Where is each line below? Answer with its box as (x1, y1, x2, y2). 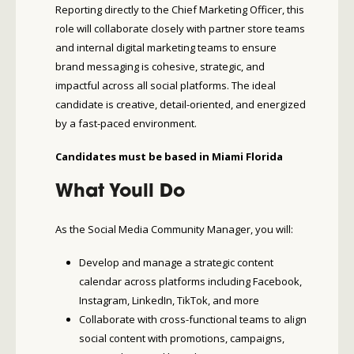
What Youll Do (55, 183, 185, 201)
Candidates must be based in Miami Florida (55, 149, 283, 164)
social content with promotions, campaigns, (78, 331, 284, 346)
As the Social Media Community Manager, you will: (55, 221, 293, 236)
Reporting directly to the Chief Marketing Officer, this (55, 2, 304, 17)
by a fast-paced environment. (55, 115, 197, 130)
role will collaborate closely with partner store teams (55, 21, 305, 36)
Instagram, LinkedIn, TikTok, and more (78, 293, 259, 308)
